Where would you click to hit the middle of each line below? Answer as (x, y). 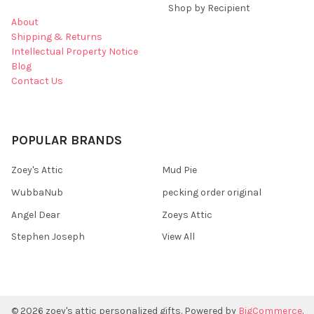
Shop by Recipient (209, 8)
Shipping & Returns (57, 36)
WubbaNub (37, 192)
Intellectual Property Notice (75, 51)
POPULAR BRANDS (67, 140)
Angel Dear (36, 214)
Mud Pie (179, 170)
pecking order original (212, 192)
